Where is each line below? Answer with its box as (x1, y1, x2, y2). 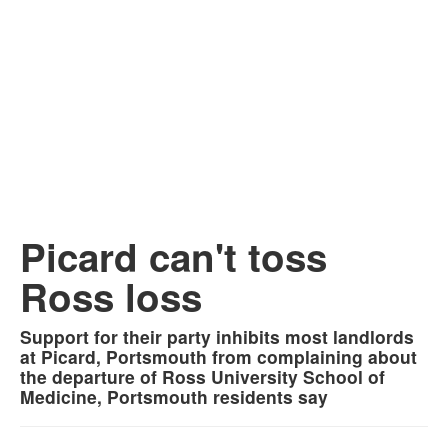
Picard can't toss (20, 229, 327, 284)
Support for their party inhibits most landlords (20, 324, 414, 349)
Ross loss (20, 269, 202, 324)
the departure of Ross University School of (20, 364, 385, 389)
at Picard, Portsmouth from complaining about (20, 344, 417, 369)
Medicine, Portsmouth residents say (20, 384, 328, 409)
